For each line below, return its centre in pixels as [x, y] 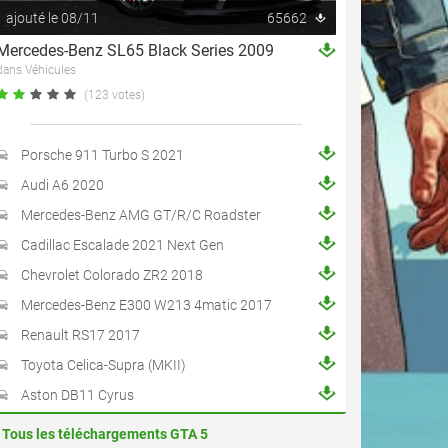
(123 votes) [114, 95]
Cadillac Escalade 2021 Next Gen [122, 245]
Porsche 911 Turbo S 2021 [102, 155]
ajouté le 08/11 [52, 18]
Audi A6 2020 [62, 185]
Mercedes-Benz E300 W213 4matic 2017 [146, 305]
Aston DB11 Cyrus [77, 395]
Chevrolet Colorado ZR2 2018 [112, 275]
